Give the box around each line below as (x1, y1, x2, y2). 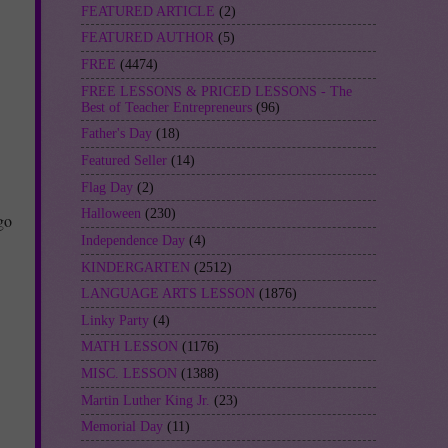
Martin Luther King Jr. (81, 392, 210, 408)
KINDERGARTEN (81, 259, 190, 275)
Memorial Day (81, 419, 163, 435)
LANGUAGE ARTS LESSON (81, 286, 255, 302)
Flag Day (81, 179, 133, 195)
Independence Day (81, 232, 185, 248)
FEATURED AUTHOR (81, 30, 214, 46)
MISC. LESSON (81, 366, 177, 382)
